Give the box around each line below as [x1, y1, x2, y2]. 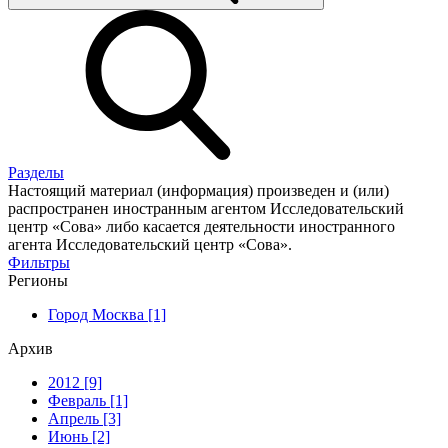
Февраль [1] [48, 391, 128, 409]
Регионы [8, 271, 68, 289]
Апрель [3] [48, 409, 121, 427]
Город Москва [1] [48, 305, 166, 323]
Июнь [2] [48, 427, 110, 445]
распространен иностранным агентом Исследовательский [8, 199, 404, 217]
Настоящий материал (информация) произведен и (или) [8, 181, 389, 199]
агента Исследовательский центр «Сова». [8, 235, 292, 253]
